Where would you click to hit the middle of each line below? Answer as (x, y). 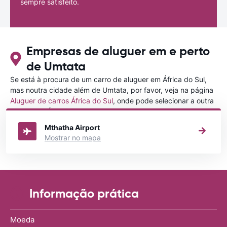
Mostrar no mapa (73, 137)
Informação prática (84, 193)
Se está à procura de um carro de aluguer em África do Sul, (108, 79)
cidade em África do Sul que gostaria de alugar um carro (104, 111)
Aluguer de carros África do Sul (62, 100)
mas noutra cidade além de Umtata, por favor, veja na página (112, 90)
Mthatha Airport (72, 127)
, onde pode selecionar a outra (163, 100)
